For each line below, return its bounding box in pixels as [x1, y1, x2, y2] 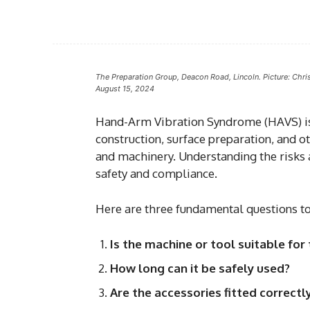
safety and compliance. [95, 166, 217, 181]
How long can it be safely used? [110, 261, 290, 275]
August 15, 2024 [95, 84, 154, 93]
